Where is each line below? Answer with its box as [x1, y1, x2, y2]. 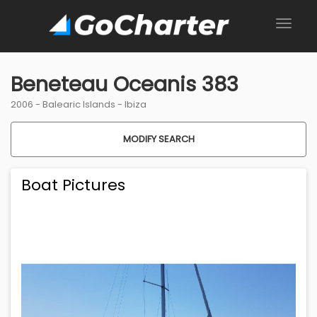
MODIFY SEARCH [122, 132, 195, 146]
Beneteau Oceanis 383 [11, 70, 238, 99]
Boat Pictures [21, 174, 125, 197]
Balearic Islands [42, 98, 115, 112]
